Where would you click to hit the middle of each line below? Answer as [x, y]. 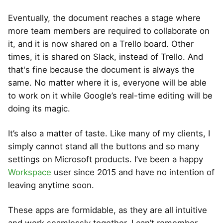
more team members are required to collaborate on [109, 31]
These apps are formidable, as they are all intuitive [108, 210]
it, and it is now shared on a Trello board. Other [101, 44]
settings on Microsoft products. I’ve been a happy [106, 159]
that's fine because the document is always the [101, 69]
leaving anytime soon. [51, 185]
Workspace [30, 172]
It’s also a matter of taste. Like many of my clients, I [109, 133]
